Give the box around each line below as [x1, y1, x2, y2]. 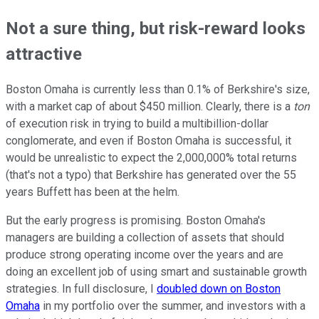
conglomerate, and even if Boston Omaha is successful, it [6, 134, 291, 148]
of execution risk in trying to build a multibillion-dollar [6, 117, 268, 131]
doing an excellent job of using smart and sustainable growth [6, 265, 307, 279]
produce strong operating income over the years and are [6, 248, 283, 262]
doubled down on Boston [157, 282, 281, 296]
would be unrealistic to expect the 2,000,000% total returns [6, 151, 297, 165]
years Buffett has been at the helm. [6, 185, 179, 199]
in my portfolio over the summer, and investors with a [40, 299, 305, 313]
